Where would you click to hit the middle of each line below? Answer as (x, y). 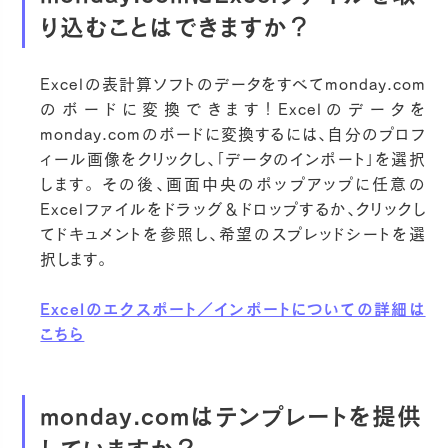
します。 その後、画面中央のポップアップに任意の (233, 184)
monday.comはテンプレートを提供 (231, 416)
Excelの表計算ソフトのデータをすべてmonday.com (233, 84)
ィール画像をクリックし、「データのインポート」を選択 (233, 159)
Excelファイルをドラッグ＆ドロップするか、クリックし (233, 209)
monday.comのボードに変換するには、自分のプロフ (233, 134)
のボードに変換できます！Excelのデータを (233, 109)
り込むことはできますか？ (176, 26)
